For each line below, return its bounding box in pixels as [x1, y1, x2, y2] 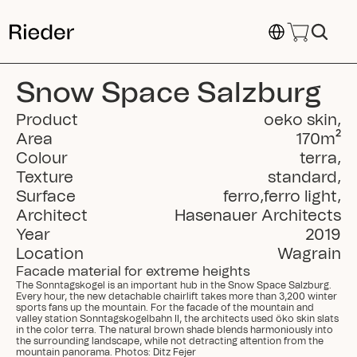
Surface [16, 189, 76, 205]
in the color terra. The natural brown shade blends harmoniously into [16, 325, 333, 335]
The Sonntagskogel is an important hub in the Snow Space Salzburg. [16, 280, 331, 290]
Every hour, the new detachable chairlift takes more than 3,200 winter [16, 292, 337, 301]
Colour [16, 151, 68, 167]
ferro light [264, 189, 337, 205]
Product [16, 112, 78, 128]
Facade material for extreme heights [16, 265, 250, 278]
